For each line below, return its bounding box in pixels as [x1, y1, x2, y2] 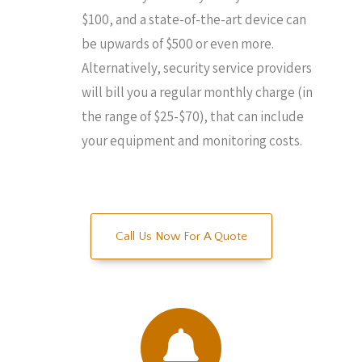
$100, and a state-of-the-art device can [82, 10, 306, 28]
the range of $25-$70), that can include [82, 107, 304, 125]
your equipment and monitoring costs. [82, 131, 302, 149]
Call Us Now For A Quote [115, 229, 247, 243]
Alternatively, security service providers [82, 58, 312, 77]
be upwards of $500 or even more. [82, 34, 274, 53]
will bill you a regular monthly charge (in [82, 82, 313, 101]
